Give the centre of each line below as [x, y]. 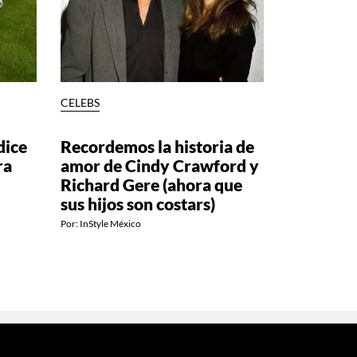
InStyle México [110, 223]
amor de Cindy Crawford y [160, 165]
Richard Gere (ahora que [151, 184]
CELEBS [80, 102]
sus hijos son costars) [138, 203]
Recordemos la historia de [157, 146]
